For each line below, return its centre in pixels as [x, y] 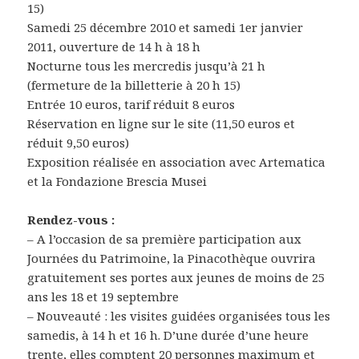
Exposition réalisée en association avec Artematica [177, 161]
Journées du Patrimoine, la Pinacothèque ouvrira [172, 258]
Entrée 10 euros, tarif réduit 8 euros [131, 104]
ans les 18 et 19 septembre [103, 296]
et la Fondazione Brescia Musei [117, 181]
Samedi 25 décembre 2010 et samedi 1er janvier [165, 27]
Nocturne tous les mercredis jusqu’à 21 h [147, 65]
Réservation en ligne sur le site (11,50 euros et [161, 123]
